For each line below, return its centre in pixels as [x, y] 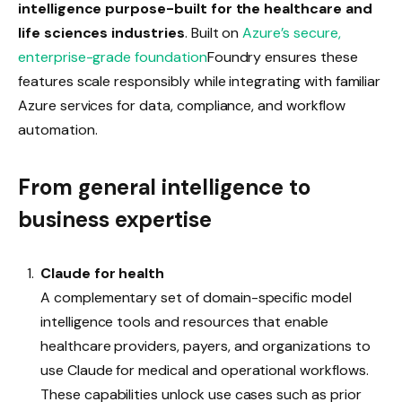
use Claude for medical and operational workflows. [205, 370]
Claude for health [103, 273]
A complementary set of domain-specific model [196, 297]
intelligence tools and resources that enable [184, 321]
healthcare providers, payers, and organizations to [205, 345]
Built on [217, 33]
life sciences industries [101, 33]
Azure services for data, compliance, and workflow [182, 106]
